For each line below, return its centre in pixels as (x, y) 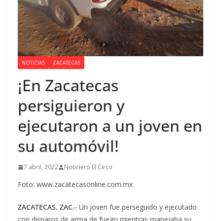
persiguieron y (71, 105)
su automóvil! (68, 146)
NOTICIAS (33, 63)
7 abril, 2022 (41, 167)
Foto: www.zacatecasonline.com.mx (75, 184)
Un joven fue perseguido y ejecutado (138, 207)
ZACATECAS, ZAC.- (48, 207)
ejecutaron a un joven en (110, 126)
